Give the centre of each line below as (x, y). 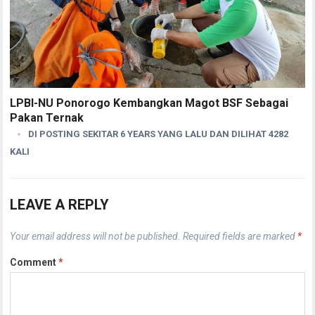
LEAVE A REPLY (60, 204)
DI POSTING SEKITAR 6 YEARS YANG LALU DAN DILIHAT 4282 (159, 134)
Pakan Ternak (47, 117)
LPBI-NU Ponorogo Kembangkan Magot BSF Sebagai (149, 103)
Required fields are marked (240, 236)
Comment (34, 262)
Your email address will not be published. (96, 236)
